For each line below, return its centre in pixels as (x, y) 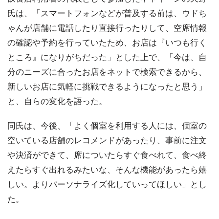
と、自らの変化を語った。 (57, 101)
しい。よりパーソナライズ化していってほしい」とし (107, 184)
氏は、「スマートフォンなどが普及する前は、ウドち (107, 13)
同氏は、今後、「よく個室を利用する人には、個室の (107, 126)
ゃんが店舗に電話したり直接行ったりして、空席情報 (107, 28)
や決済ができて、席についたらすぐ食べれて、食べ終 (107, 155)
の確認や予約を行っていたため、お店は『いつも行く (107, 43)
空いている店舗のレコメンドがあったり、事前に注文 (107, 140)
